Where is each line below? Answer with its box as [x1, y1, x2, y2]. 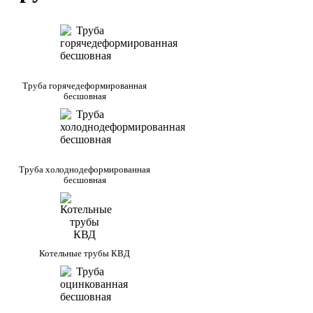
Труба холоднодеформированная [19, 163, 150, 175]
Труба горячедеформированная [22, 80, 147, 91]
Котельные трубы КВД [39, 247, 130, 259]
